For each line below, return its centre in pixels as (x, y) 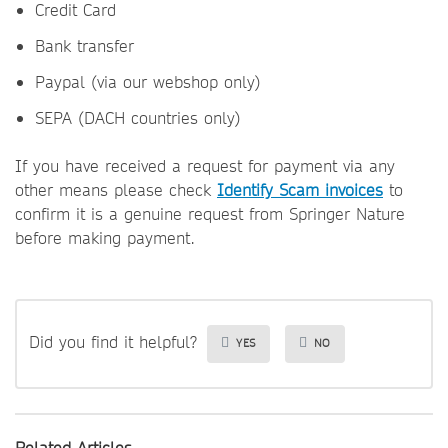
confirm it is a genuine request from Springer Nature (210, 214)
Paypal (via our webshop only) (148, 82)
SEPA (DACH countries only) (138, 118)
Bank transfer (84, 46)
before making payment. (104, 238)
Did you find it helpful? (113, 343)
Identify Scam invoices (300, 190)
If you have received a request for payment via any (205, 166)
